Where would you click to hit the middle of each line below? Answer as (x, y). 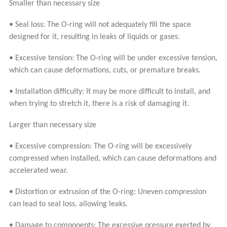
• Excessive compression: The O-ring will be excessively (100, 146)
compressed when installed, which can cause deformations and (112, 158)
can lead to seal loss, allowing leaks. (68, 204)
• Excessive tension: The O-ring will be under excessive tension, (113, 58)
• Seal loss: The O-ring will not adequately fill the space (100, 25)
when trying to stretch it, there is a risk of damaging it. (99, 104)
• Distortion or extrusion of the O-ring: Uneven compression (107, 192)
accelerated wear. (38, 171)
